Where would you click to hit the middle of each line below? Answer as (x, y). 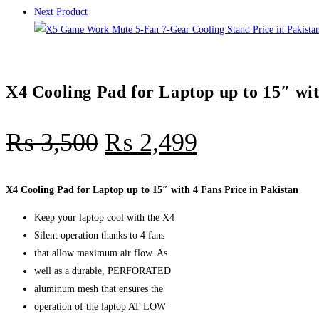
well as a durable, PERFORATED (103, 271)
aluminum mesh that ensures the (99, 288)
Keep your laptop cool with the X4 (104, 217)
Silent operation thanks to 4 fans (99, 235)
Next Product (61, 12)
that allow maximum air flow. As (101, 253)
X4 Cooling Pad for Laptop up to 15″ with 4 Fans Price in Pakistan (152, 189)
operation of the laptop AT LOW (100, 306)
